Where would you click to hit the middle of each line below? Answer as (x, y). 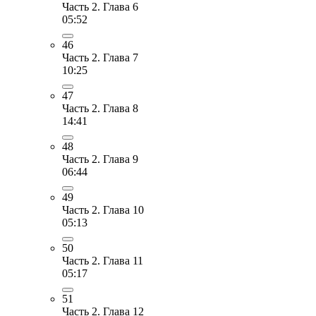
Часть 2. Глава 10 (103, 209)
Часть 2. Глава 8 (100, 108)
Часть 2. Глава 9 (100, 159)
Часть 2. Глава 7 (100, 57)
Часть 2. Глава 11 (103, 260)
